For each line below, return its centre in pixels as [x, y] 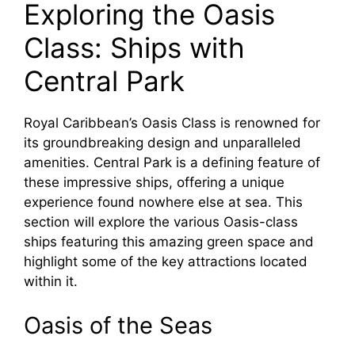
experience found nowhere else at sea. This [163, 202]
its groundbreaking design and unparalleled [162, 143]
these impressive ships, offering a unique [154, 182]
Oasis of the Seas [118, 325]
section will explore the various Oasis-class [161, 222]
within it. [51, 281]
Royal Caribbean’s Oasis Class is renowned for [172, 123]
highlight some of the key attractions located [166, 261]
